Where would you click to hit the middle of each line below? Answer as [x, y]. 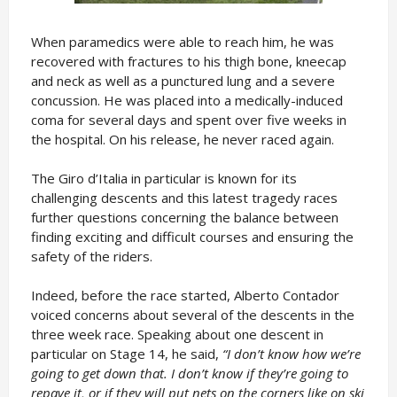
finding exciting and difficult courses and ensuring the [192, 237]
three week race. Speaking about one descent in [177, 334]
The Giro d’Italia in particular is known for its [163, 178]
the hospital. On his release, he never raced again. [182, 139]
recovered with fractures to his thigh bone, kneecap [188, 61]
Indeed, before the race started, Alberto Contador [185, 295]
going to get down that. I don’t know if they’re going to [189, 373]
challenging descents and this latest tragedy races [184, 198]
